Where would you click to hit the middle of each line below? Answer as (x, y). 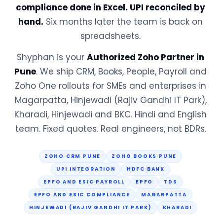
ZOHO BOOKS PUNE (144, 156)
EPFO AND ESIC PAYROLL (84, 182)
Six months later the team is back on (123, 22)
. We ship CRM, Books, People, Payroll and (121, 72)
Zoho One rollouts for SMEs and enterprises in (110, 86)
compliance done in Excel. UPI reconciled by (110, 7)
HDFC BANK (146, 169)
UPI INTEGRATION (86, 169)
